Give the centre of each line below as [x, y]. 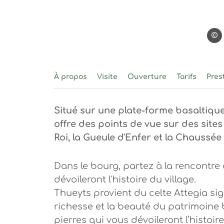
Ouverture [147, 76]
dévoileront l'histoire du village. [125, 179]
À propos [70, 76]
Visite [107, 76]
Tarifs [186, 76]
